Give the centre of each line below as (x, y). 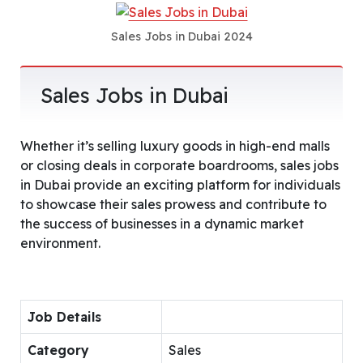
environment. (60, 243)
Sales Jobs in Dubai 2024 (181, 36)
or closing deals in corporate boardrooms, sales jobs (179, 165)
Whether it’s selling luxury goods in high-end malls (175, 145)
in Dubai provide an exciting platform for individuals (180, 184)
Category (58, 350)
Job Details (64, 316)
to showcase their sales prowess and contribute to (173, 204)
